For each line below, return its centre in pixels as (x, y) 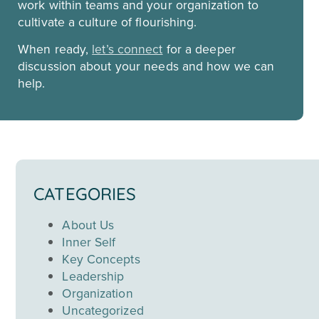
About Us (88, 225)
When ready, (55, 49)
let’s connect (127, 49)
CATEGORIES (85, 193)
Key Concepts (101, 259)
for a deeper (199, 49)
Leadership (93, 276)
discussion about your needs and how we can (146, 67)
